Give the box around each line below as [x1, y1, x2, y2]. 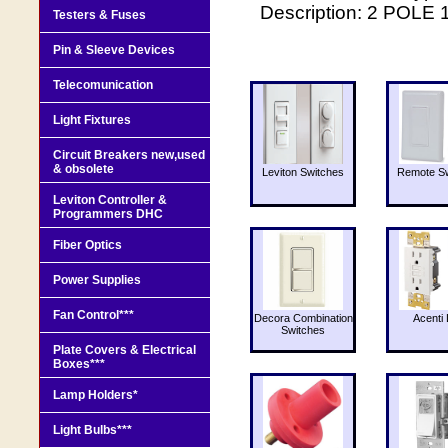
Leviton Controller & [53, 192, 167, 207]
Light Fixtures [53, 112, 131, 127]
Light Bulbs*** [53, 422, 132, 437]
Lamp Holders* [53, 387, 138, 402]
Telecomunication [53, 77, 153, 92]
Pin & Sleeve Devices [53, 42, 175, 57]
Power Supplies [53, 272, 141, 287]
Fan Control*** [53, 307, 134, 322]
